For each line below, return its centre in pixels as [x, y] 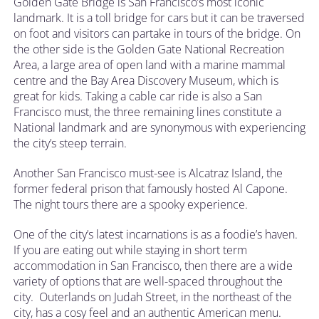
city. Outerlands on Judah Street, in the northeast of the [153, 297]
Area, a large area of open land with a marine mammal [150, 64]
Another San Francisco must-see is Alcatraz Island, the [148, 173]
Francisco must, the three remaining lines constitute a [147, 111]
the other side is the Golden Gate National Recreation [149, 49]
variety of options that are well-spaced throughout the [148, 281]
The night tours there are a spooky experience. [131, 204]
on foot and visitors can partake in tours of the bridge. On [157, 33]
